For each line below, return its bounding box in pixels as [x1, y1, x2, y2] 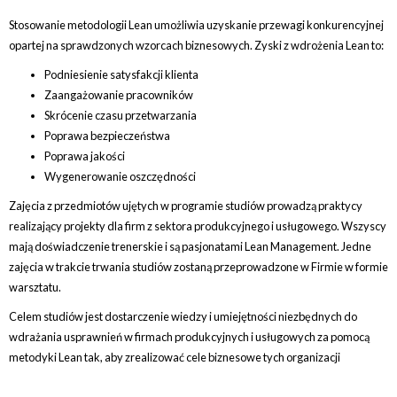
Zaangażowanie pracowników [44, 88, 193, 102]
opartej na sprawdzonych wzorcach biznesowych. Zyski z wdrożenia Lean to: [9, 38, 384, 52]
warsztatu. [9, 280, 61, 294]
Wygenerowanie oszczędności [44, 169, 196, 183]
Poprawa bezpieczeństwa [44, 128, 170, 143]
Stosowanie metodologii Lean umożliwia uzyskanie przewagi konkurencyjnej [9, 18, 384, 32]
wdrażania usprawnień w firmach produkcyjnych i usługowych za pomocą [9, 330, 370, 344]
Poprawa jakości [44, 149, 125, 163]
